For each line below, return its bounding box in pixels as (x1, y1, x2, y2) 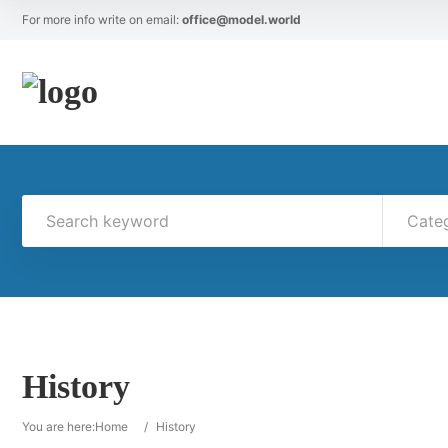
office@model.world (182, 12, 301, 27)
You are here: (22, 419, 95, 434)
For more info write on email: (22, 12, 182, 27)
